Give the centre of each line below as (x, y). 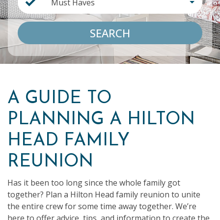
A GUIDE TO (59, 99)
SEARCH (110, 33)
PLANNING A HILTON (101, 120)
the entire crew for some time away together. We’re (102, 206)
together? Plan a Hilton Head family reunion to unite (104, 194)
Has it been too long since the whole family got (94, 183)
